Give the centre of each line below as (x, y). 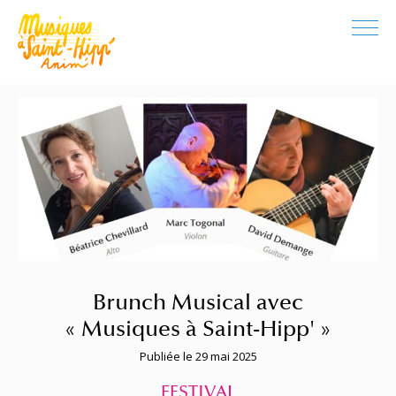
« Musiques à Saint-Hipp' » (198, 329)
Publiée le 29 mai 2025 (198, 357)
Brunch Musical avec (198, 303)
